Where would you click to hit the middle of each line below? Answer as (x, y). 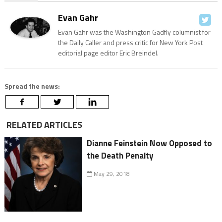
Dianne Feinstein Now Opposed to (150, 143)
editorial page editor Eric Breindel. (108, 53)
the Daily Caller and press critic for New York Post (130, 43)
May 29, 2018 (111, 174)
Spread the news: (32, 86)
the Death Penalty (120, 156)
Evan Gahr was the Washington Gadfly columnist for (134, 32)
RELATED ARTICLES (43, 125)
